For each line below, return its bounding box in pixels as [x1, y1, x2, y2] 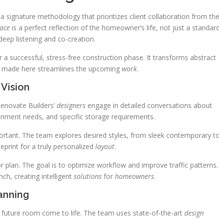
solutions [74, 172, 102, 181]
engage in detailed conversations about [86, 101, 212, 110]
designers [57, 101, 86, 110]
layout [95, 142, 114, 152]
